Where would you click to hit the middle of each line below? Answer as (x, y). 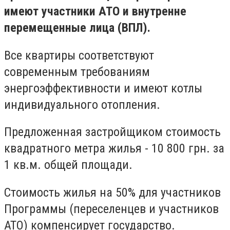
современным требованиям (77, 72)
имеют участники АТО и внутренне (95, 11)
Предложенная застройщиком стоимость (112, 132)
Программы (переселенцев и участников (111, 209)
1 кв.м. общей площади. (68, 165)
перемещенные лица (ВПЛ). (77, 28)
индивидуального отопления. (82, 104)
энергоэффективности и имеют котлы (103, 88)
